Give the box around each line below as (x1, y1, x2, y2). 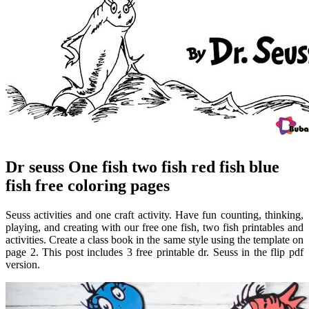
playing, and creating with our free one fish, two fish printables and (6, 221, 303, 233)
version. (6, 258, 40, 270)
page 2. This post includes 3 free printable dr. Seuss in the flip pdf (6, 246, 303, 258)
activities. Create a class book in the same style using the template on (6, 233, 303, 246)
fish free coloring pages (6, 176, 170, 195)
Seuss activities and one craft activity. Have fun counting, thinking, (6, 208, 303, 221)
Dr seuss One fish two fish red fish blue (6, 157, 279, 176)
